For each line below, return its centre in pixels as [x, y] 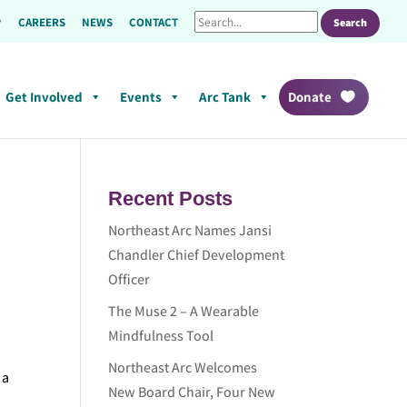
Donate [310, 96]
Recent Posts [171, 199]
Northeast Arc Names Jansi [190, 230]
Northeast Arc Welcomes [183, 367]
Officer [129, 279]
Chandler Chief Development [197, 255]
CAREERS [42, 23]
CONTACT [154, 23]
